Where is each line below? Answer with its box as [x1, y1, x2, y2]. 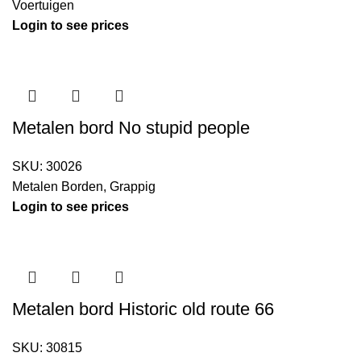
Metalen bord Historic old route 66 [12, 299, 274, 320]
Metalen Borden [12, 180, 103, 194]
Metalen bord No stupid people [12, 118, 250, 139]
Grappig [110, 180, 156, 194]
